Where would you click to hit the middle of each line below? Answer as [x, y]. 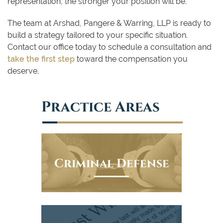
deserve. [23, 71]
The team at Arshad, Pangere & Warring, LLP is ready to [109, 23]
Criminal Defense [111, 162]
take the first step [41, 59]
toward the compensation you [131, 59]
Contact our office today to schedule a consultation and [110, 47]
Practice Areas [101, 106]
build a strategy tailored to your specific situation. [98, 35]
